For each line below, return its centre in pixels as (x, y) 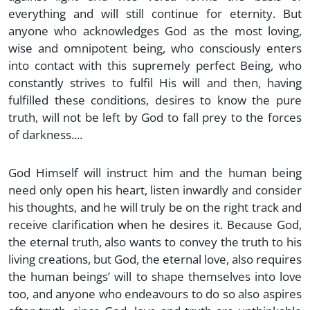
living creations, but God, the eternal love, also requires (155, 259)
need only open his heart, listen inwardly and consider (155, 190)
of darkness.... (45, 134)
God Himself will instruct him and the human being (155, 172)
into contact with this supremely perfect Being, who (155, 65)
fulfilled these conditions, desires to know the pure (155, 100)
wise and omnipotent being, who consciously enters (155, 48)
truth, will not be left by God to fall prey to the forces (155, 117)
